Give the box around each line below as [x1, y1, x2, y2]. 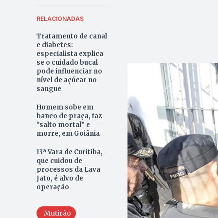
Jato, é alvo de [36, 174, 83, 182]
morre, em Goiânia [36, 129, 100, 138]
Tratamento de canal [36, 32, 107, 40]
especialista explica [36, 49, 103, 58]
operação [36, 182, 69, 191]
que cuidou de [36, 156, 82, 165]
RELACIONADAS [36, 15, 84, 22]
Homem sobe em [36, 103, 93, 111]
